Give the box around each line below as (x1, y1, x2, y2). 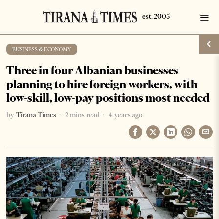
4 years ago (107, 110, 143, 119)
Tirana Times (16, 110, 57, 119)
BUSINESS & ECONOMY (12, 46, 72, 53)
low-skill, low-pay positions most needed (6, 91, 210, 105)
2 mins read (64, 110, 100, 119)
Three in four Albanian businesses (6, 64, 179, 77)
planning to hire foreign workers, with (6, 77, 198, 91)
